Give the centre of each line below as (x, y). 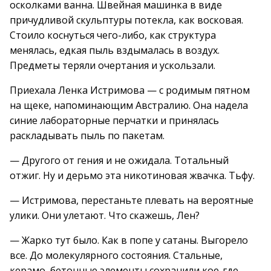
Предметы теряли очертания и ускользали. (113, 65)
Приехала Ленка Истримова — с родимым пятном (130, 90)
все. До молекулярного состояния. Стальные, (116, 255)
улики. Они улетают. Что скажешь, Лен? (105, 215)
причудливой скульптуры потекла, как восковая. (126, 20)
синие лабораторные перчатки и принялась (114, 120)
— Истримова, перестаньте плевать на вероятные (132, 200)
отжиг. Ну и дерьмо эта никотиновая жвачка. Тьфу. (132, 175)
